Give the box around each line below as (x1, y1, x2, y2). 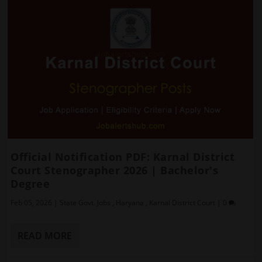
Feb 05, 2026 (11, 197, 53, 208)
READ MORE (18, 229, 73, 242)
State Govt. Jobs (60, 197, 111, 208)
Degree (11, 176, 50, 191)
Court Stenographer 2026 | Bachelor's (11, 163, 219, 177)
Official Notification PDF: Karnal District (11, 149, 235, 164)
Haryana (116, 197, 144, 208)
